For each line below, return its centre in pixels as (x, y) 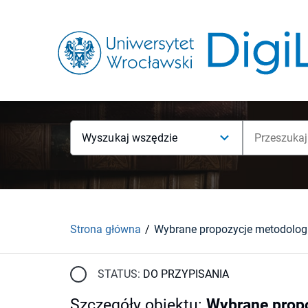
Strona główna (106, 229)
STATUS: (119, 274)
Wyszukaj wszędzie (130, 138)
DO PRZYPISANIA (186, 274)
